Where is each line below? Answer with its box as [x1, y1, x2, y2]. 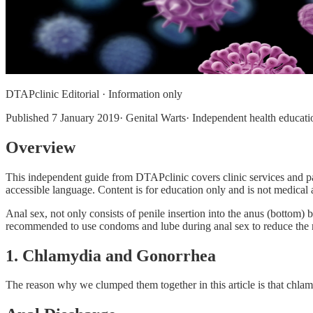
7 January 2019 [52, 111, 119, 124]
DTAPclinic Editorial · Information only [6, 87, 182, 100]
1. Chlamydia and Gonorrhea [6, 246, 216, 265]
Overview [6, 138, 75, 156]
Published [6, 111, 52, 124]
